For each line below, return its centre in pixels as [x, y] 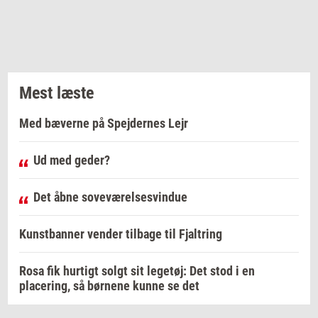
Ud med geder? [72, 160]
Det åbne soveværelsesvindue [110, 197]
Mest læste [56, 93]
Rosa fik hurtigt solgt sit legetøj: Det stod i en [137, 271]
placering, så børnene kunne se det [109, 286]
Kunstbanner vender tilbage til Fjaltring [121, 234]
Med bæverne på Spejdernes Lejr [104, 124]
